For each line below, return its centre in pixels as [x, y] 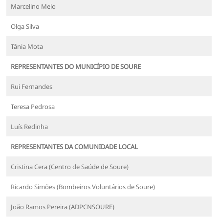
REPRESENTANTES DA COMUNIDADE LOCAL [75, 146]
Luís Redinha [30, 126]
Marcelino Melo [33, 6]
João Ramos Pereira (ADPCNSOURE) [63, 207]
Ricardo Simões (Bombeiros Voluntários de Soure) [83, 186]
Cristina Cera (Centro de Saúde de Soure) [70, 166]
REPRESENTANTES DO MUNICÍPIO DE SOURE [76, 66]
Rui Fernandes [32, 86]
